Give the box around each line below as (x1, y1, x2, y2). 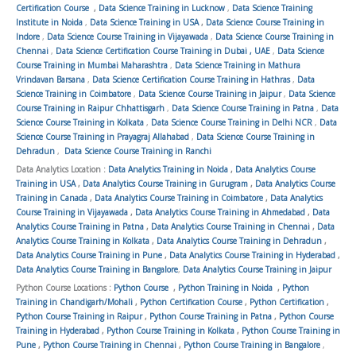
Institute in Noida (16, 16, 83, 28)
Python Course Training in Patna (149, 310, 272, 322)
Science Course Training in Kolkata (16, 116, 144, 128)
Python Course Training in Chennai (43, 339, 176, 350)
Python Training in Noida (178, 281, 273, 293)
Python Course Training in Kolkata (106, 324, 234, 336)
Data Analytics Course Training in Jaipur (183, 263, 331, 275)
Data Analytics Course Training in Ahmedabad (135, 206, 305, 218)
